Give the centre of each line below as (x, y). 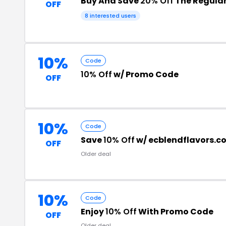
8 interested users (110, 15)
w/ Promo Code (145, 74)
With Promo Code (175, 211)
